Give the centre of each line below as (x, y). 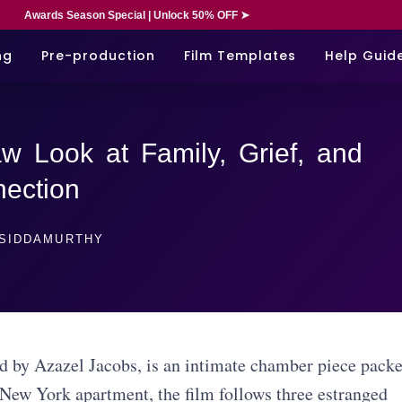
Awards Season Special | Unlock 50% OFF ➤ (136, 15)
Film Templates (240, 55)
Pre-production (98, 55)
